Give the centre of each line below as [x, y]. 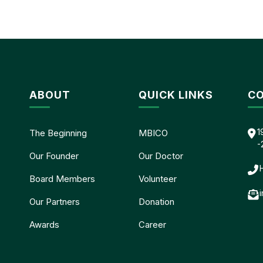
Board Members [62, 178]
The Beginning [58, 133]
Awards [44, 224]
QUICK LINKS [176, 95]
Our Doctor [161, 156]
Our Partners [55, 201]
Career [152, 224]
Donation [156, 201]
